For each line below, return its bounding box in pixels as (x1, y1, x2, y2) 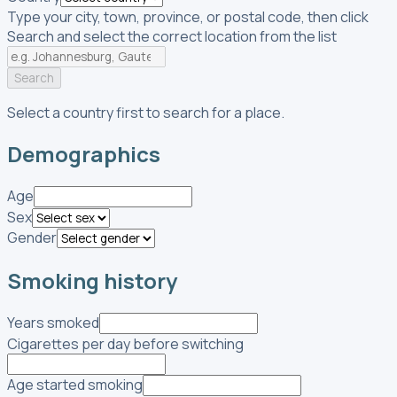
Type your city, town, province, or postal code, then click (7, 6, 369, 27)
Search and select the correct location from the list (7, 26, 337, 46)
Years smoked (7, 313, 99, 333)
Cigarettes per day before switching (7, 334, 244, 354)
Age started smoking (7, 375, 143, 395)
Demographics (7, 139, 160, 169)
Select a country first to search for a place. (7, 102, 284, 122)
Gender (7, 228, 57, 248)
